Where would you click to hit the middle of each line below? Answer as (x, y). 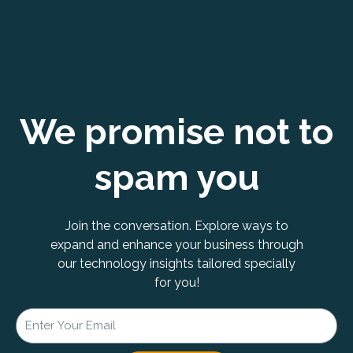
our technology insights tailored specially (176, 263)
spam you (176, 177)
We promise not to (176, 132)
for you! (176, 282)
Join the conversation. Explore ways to (176, 225)
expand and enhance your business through (176, 244)
